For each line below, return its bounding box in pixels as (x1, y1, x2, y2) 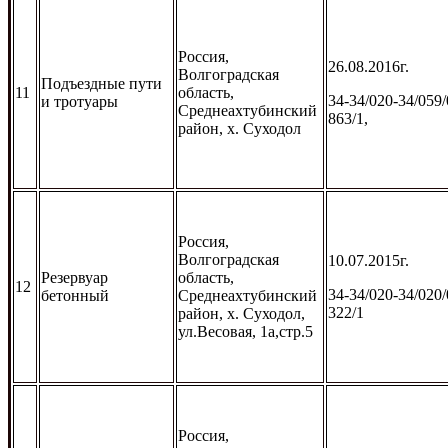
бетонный (41, 286, 109, 304)
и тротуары (41, 92, 118, 110)
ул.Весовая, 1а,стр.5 (178, 322, 313, 340)
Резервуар (41, 268, 108, 286)
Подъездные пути (41, 74, 162, 92)
